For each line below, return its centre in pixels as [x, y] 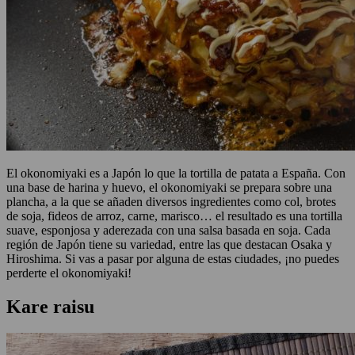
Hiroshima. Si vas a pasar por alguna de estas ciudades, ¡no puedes [173, 258]
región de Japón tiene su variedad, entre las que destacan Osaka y [169, 244]
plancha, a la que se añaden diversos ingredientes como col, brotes [171, 201]
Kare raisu [50, 306]
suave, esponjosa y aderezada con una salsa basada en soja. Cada [168, 230]
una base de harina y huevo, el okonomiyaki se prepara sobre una [169, 187]
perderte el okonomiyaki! [69, 273]
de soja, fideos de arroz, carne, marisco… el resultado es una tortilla [174, 216]
